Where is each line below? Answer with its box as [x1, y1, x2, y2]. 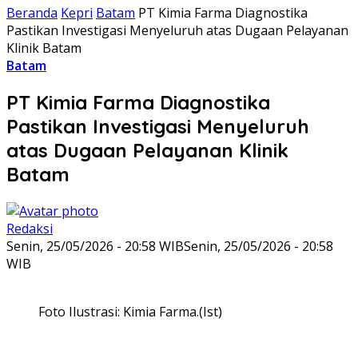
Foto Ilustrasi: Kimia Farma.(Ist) [38, 302, 222, 320]
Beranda [6, 4, 58, 22]
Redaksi [6, 219, 53, 237]
